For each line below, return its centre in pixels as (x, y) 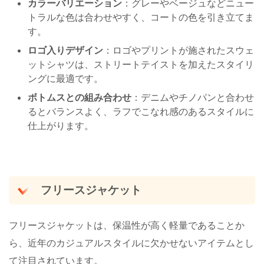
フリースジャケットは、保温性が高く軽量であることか (127, 225)
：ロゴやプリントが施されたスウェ (179, 50)
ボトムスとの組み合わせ (80, 97)
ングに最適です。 (65, 78)
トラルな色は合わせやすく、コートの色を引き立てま (141, 17)
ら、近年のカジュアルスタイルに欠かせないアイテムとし (131, 242)
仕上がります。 (61, 126)
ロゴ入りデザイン (65, 50)
